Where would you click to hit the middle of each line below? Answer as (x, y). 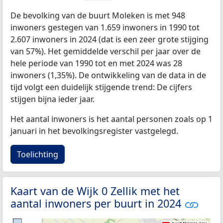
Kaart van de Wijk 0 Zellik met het (95, 191)
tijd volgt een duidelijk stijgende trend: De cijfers (101, 87)
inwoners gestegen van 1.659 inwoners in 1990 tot (105, 27)
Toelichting (38, 154)
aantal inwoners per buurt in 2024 (97, 203)
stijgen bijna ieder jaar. (53, 99)
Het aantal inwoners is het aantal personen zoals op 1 (111, 119)
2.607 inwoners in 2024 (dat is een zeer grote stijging (110, 39)
